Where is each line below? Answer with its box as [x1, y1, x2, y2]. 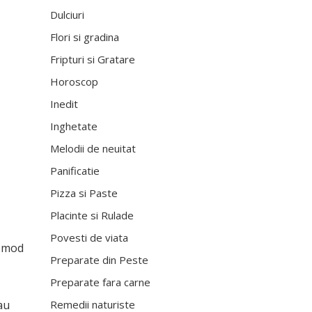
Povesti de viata [50, 231, 129, 244]
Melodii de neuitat [50, 141, 136, 155]
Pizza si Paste [50, 186, 118, 200]
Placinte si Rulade [50, 208, 134, 222]
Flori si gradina [50, 30, 120, 44]
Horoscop [50, 75, 99, 88]
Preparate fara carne [50, 275, 151, 289]
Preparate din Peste [50, 253, 149, 267]
